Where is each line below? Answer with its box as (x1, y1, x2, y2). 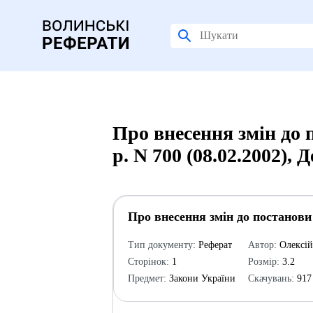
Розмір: (248, 256, 280, 267)
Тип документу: (128, 240, 196, 250)
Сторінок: (128, 256, 170, 267)
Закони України (166, 273, 236, 284)
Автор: (248, 240, 277, 250)
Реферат (196, 240, 233, 250)
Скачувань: (248, 273, 295, 284)
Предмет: (128, 273, 167, 284)
